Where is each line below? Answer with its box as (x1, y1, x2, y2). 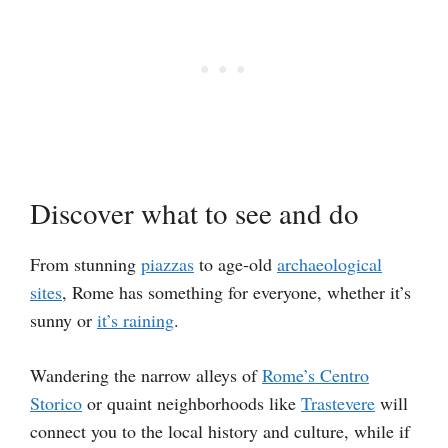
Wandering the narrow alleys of (30, 363, 262, 388)
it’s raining (97, 308, 174, 333)
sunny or (30, 308, 97, 333)
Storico (30, 391, 82, 416)
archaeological (277, 252, 382, 277)
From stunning (30, 252, 141, 277)
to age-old (194, 252, 277, 277)
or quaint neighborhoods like (82, 391, 301, 416)
